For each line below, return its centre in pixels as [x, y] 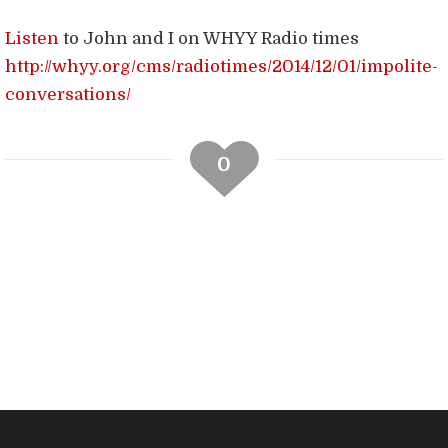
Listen [32, 38]
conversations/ [68, 94]
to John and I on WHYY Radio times [209, 38]
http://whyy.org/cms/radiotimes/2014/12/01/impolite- [221, 66]
